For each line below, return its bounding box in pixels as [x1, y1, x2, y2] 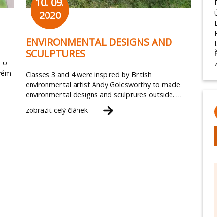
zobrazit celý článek [25, 106, 88, 115]
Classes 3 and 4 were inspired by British [25, 70, 152, 79]
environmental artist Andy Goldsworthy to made [25, 80, 180, 90]
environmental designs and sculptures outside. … [25, 90, 182, 100]
